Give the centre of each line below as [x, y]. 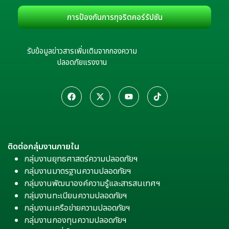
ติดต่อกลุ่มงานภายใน [43, 146]
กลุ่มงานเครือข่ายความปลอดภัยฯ [77, 208]
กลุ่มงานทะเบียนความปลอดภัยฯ [76, 196]
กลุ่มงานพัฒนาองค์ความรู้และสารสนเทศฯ [92, 183]
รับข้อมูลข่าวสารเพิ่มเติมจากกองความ [82, 51]
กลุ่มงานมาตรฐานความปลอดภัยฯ [78, 171]
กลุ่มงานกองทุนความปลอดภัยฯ [75, 220]
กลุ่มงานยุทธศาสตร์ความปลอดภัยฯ [81, 159]
